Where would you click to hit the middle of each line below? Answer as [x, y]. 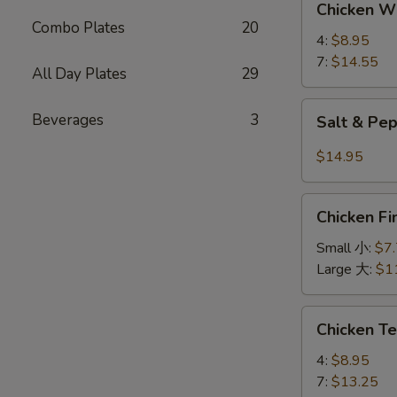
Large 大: [346, 269]
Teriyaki [324, 338]
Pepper [324, 152]
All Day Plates [79, 74]
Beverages [68, 120]
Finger [320, 225]
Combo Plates [78, 28]
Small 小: [346, 248]
